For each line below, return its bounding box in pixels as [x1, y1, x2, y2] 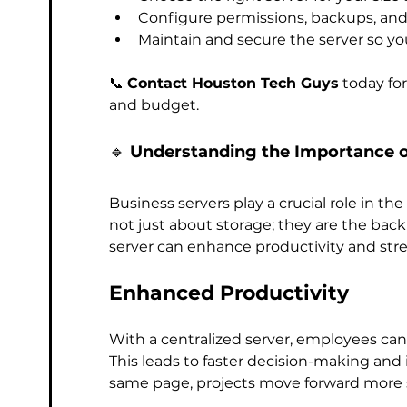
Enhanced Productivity [109, 281, 349, 305]
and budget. [109, 96, 199, 114]
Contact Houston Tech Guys [127, 74, 339, 92]
